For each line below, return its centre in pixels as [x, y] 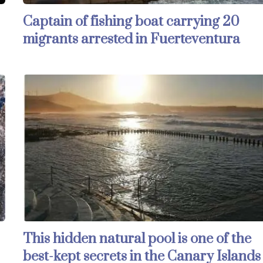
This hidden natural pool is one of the [137, 239]
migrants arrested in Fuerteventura [132, 39]
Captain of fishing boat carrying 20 [131, 21]
